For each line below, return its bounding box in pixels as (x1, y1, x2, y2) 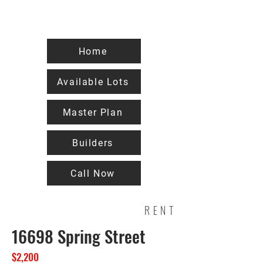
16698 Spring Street (12, 223, 146, 248)
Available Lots (56, 76, 129, 87)
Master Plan (62, 106, 123, 118)
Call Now (70, 167, 115, 179)
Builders (72, 137, 113, 149)
